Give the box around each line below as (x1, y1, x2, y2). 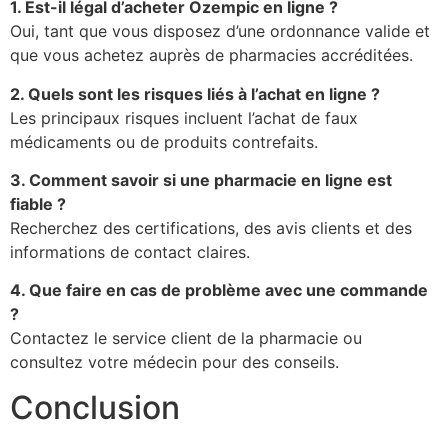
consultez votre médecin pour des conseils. (10, 352, 339, 373)
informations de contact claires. (10, 241, 250, 262)
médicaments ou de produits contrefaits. (10, 131, 318, 152)
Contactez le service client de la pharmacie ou (10, 328, 362, 349)
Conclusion (10, 387, 180, 427)
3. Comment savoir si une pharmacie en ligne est (10, 169, 392, 190)
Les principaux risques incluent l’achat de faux (10, 107, 358, 128)
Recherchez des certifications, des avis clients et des (10, 217, 412, 238)
